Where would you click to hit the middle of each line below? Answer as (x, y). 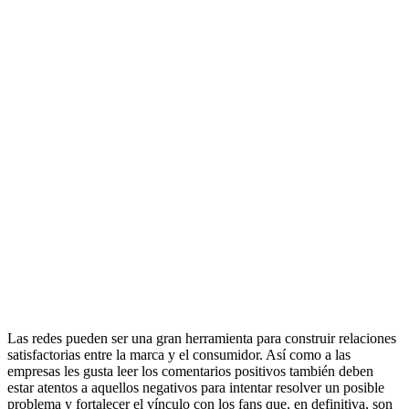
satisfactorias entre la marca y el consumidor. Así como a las (179, 355)
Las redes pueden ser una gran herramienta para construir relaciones (202, 338)
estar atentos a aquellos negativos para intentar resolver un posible (196, 388)
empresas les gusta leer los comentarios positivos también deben (190, 371)
